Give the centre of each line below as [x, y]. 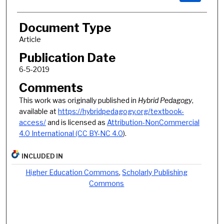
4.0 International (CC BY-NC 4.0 [71, 133]
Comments [51, 87]
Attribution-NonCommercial [153, 122]
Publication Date [67, 58]
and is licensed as [76, 122]
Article [30, 39]
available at [38, 111]
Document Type [65, 28]
